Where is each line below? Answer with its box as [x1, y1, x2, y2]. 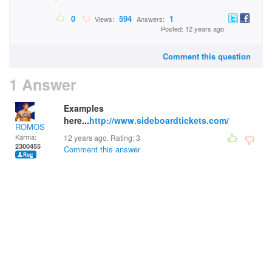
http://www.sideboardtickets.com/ [89, 114, 229, 126]
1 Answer [9, 73, 76, 95]
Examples [64, 102, 104, 114]
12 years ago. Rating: [64, 132, 136, 143]
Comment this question [163, 50, 251, 62]
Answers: [135, 14, 166, 24]
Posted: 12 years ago [161, 24, 224, 34]
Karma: [15, 132, 36, 141]
